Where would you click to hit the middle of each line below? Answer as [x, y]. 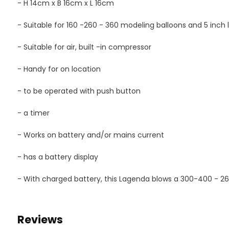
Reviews [40, 220]
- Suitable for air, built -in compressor [84, 47]
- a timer [33, 113]
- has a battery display [58, 157]
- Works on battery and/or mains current [90, 135]
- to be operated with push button [79, 91]
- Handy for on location [59, 69]
